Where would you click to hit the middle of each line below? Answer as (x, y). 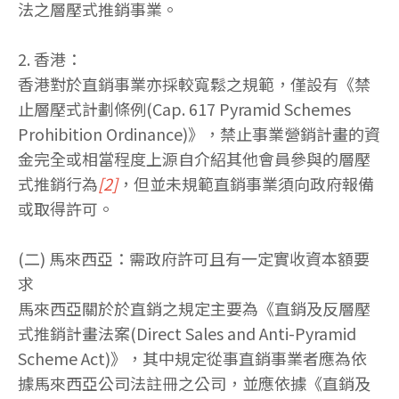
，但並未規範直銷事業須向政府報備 (246, 184)
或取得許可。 (66, 209)
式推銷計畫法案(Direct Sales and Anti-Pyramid (187, 334)
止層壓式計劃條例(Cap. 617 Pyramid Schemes (184, 109)
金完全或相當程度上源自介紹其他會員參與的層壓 (194, 159)
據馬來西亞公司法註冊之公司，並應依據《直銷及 (194, 383)
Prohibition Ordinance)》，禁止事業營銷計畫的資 (199, 134)
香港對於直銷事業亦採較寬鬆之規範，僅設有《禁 (194, 84)
